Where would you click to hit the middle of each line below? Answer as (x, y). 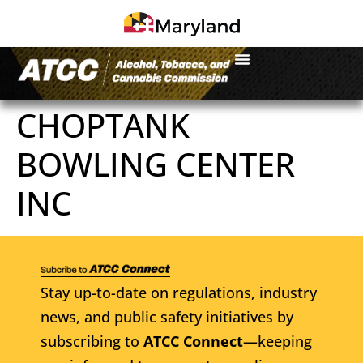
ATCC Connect (193, 341)
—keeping (278, 341)
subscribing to (92, 341)
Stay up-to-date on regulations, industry (179, 292)
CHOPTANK (103, 125)
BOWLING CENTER (156, 164)
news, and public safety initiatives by (167, 316)
